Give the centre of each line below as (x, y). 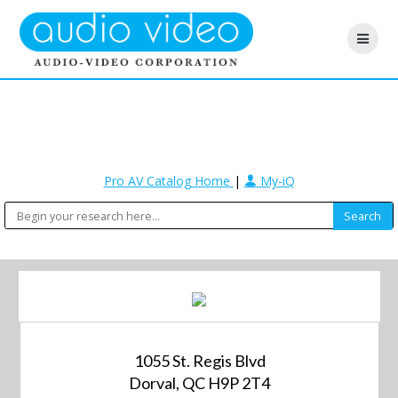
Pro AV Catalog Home (168, 181)
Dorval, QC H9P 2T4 (200, 382)
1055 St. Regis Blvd (199, 360)
